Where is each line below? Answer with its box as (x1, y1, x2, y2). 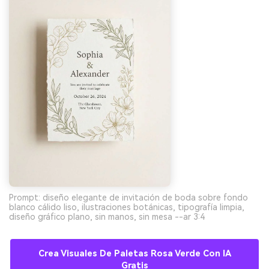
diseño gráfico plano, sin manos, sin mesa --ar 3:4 (9, 211, 205, 222)
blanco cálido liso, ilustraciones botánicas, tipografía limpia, (9, 202, 244, 212)
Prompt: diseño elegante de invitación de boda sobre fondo (9, 192, 248, 202)
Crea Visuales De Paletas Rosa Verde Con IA (38, 248, 231, 259)
